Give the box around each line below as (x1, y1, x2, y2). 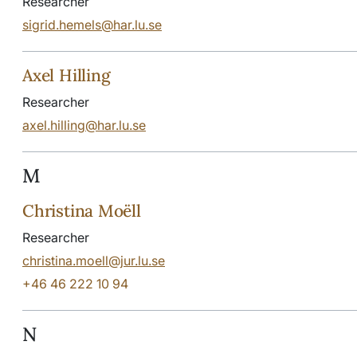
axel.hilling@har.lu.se (22, 116, 146, 133)
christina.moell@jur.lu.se (22, 252, 165, 269)
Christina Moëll (22, 199, 141, 222)
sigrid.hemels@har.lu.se (22, 16, 162, 33)
